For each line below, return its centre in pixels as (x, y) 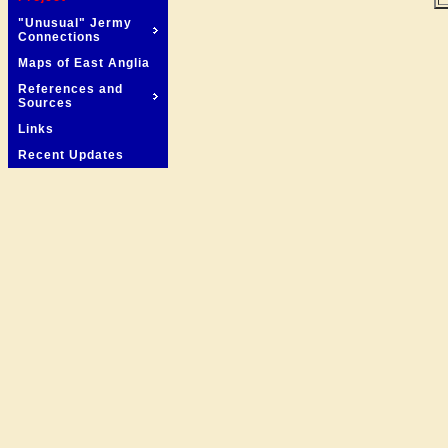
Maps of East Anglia (84, 63)
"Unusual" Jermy (75, 23)
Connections (59, 37)
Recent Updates (71, 155)
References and (70, 89)
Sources (45, 103)
